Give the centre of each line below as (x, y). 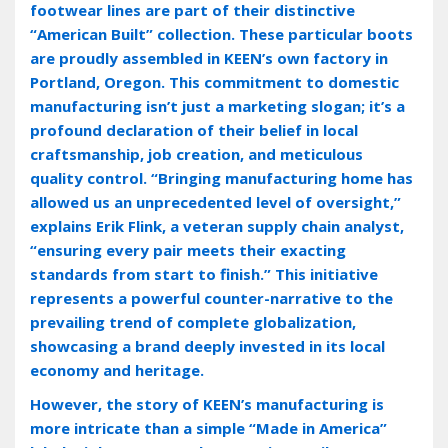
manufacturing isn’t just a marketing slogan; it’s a (217, 105)
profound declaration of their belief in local (194, 129)
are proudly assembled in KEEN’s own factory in (209, 57)
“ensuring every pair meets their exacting (188, 249)
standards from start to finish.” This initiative (204, 273)
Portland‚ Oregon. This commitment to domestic (214, 81)
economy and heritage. (117, 369)
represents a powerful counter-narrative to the (211, 297)
